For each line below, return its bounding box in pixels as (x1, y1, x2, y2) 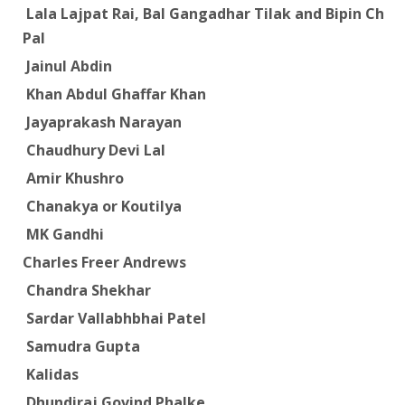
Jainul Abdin (22, 55, 112, 76)
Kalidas (22, 363, 79, 384)
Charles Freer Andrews (22, 251, 186, 272)
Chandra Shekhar (22, 279, 151, 300)
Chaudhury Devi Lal (22, 139, 165, 160)
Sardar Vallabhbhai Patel (22, 307, 206, 328)
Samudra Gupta (22, 335, 140, 356)
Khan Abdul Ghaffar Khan (22, 83, 206, 104)
